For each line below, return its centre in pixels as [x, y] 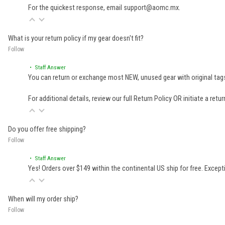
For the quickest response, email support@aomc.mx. [104, 8]
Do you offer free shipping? [47, 129]
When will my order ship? [43, 199]
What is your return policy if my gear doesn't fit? [76, 38]
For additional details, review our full [81, 98]
